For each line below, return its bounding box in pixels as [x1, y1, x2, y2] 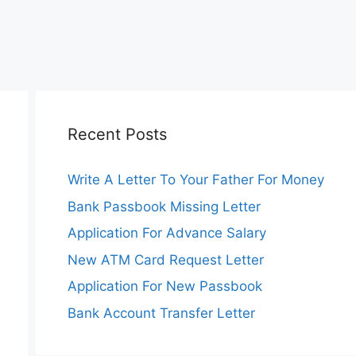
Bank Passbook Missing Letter [67, 198, 261, 215]
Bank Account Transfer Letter [67, 304, 255, 321]
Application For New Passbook [67, 278, 262, 294]
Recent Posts [67, 125, 167, 144]
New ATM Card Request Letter [67, 251, 264, 268]
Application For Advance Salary [67, 225, 266, 241]
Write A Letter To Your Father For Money [67, 172, 324, 188]
